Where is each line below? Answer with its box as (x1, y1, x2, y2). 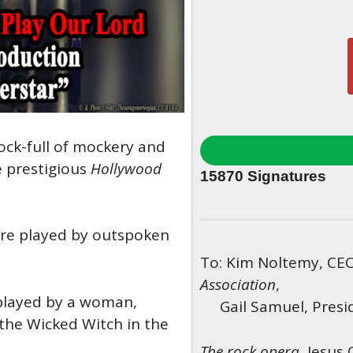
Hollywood (90, 158, 162, 179)
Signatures (243, 168, 326, 184)
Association (199, 274, 276, 295)
